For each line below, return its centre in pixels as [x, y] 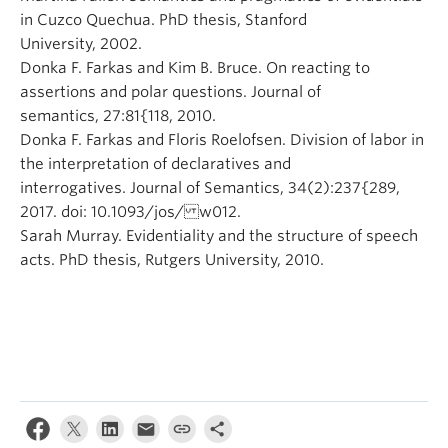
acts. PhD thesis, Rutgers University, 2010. [172, 260]
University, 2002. [81, 44]
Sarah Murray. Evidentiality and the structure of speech [219, 236]
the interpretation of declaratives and [155, 164]
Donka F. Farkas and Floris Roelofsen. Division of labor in [222, 140]
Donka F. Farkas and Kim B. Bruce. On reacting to [195, 68]
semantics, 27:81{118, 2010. [118, 116]
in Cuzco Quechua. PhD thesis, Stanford [163, 20]
